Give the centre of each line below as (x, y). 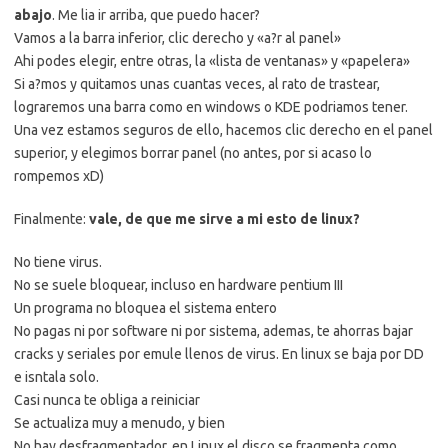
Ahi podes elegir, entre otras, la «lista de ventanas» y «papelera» (212, 61)
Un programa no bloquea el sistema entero (145, 308)
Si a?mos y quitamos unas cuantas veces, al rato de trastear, (197, 84)
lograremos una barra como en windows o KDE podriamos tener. (211, 107)
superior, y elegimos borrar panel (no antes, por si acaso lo (193, 153)
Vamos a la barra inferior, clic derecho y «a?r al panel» (177, 38)
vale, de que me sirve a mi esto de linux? (224, 219)
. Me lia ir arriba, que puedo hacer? (156, 15)
